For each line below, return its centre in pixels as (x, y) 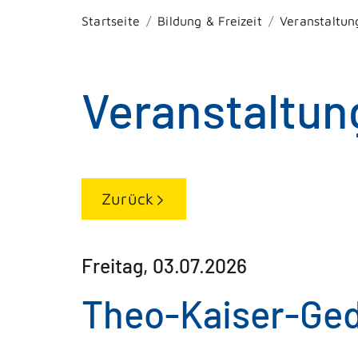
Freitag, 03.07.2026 (164, 265)
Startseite (111, 21)
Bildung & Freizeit (210, 21)
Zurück (128, 198)
